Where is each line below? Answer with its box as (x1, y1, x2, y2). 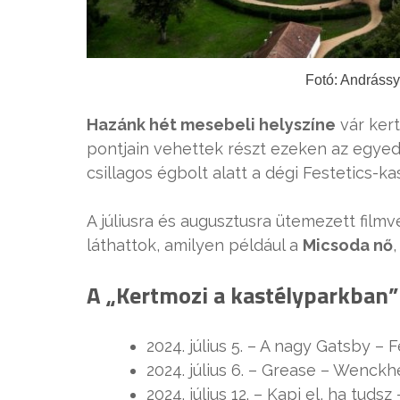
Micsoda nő (303, 235, 393, 254)
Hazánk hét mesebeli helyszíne (87, 114, 336, 134)
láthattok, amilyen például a (87, 235, 303, 254)
